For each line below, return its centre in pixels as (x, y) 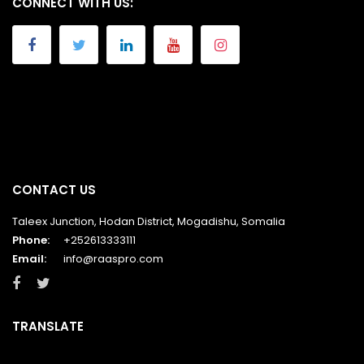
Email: (29, 259)
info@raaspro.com (113, 259)
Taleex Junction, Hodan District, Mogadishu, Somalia (149, 222)
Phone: (31, 240)
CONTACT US (54, 190)
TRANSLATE (48, 327)
